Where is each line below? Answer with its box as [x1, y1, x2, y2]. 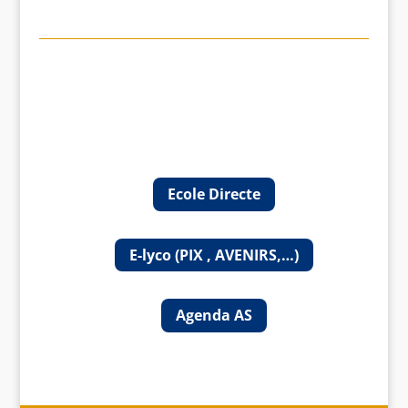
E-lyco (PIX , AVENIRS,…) [128, 244, 299, 265]
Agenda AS [175, 305, 252, 326]
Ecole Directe [167, 184, 260, 205]
